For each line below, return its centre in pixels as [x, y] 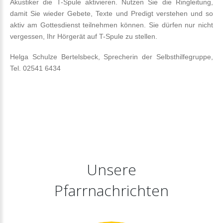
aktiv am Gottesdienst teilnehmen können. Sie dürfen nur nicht [111, 25]
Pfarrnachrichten [111, 190]
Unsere [111, 169]
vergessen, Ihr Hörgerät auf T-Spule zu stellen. [84, 36]
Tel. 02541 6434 [35, 68]
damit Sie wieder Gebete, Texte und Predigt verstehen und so [111, 13]
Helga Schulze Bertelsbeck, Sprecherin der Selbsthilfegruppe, [111, 56]
